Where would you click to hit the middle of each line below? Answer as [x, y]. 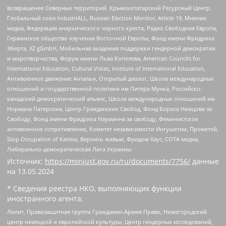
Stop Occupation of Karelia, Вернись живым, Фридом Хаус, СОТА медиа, [103, 139]
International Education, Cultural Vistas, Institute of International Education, [106, 69]
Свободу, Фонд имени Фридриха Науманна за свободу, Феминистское [103, 119]
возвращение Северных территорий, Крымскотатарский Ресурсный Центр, [109, 8]
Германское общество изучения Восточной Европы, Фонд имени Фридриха [111, 38]
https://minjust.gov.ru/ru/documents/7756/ [118, 161]
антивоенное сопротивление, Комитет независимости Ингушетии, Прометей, [113, 129]
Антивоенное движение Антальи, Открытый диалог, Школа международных [110, 79]
